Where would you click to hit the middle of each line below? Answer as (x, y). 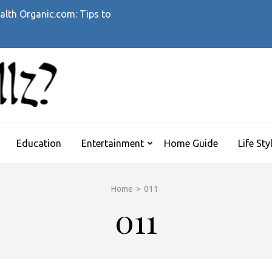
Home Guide (191, 143)
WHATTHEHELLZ (159, 98)
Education (39, 143)
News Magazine (93, 93)
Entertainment (113, 143)
